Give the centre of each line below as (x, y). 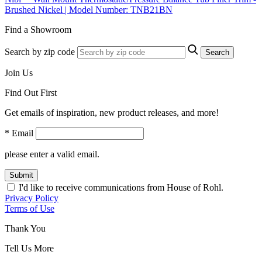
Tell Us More (29, 248)
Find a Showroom (38, 29)
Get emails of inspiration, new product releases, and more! (112, 112)
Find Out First (31, 92)
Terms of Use (30, 208)
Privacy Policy (32, 198)
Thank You (25, 228)
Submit (21, 175)
